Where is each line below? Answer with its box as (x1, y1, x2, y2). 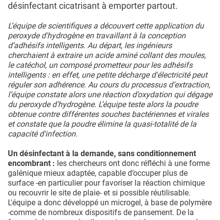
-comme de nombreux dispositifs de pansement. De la (8, 207, 194, 217)
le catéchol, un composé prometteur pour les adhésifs (8, 60, 192, 70)
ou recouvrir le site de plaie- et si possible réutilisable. (8, 188, 191, 197)
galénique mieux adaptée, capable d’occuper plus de (8, 168, 188, 178)
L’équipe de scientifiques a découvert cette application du (8, 21, 204, 30)
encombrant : (8, 158, 55, 168)
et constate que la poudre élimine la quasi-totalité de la (8, 119, 196, 129)
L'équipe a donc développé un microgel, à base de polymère (8, 197, 212, 207)
